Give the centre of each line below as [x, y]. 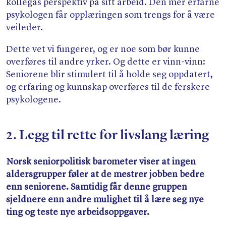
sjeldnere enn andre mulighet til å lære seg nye [105, 200]
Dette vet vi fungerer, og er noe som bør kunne [103, 49]
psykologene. [34, 100]
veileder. [24, 27]
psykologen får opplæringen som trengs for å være [110, 15]
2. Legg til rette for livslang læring [107, 136]
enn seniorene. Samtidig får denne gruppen [97, 187]
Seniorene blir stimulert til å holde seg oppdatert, [109, 75]
